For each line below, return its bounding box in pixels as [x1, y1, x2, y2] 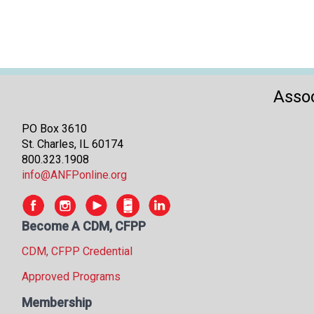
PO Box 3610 [22, 121, 87, 135]
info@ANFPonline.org [22, 168, 127, 182]
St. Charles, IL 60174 [22, 137, 123, 151]
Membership [22, 294, 92, 310]
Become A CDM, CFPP [22, 218, 146, 233]
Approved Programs [22, 269, 121, 283]
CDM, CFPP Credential [22, 244, 132, 258]
